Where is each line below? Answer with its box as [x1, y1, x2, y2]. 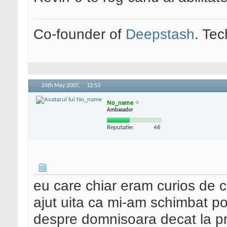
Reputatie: [107, 124, 134, 131]
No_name [107, 99, 134, 106]
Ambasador [107, 107, 133, 113]
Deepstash [126, 26, 195, 43]
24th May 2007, [42, 83, 82, 89]
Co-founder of [33, 26, 126, 43]
